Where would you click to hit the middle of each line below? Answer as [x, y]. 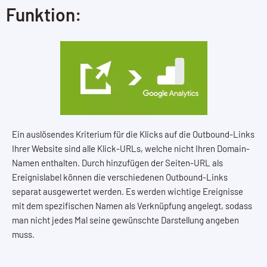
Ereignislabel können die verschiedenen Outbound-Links [120, 177]
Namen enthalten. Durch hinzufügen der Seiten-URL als [117, 162]
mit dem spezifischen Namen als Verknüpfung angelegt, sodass [132, 205]
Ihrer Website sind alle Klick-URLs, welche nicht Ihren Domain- [131, 148]
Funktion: [44, 14]
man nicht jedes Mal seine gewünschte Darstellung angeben [125, 220]
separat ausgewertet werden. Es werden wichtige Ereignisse [128, 191]
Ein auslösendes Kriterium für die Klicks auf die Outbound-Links [133, 134]
